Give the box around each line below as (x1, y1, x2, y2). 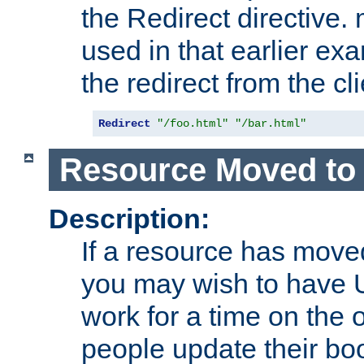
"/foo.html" (157, 117, 228, 131)
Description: (49, 203, 210, 235)
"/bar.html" (235, 117, 306, 131)
